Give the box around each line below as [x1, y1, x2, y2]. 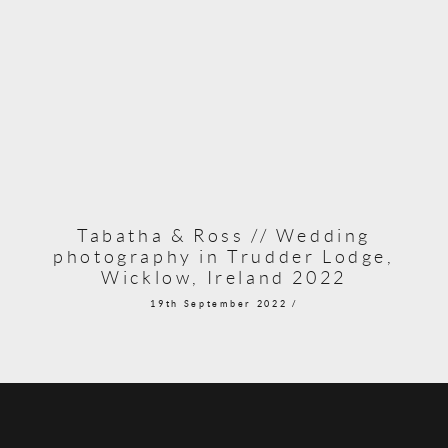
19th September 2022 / [150, 298, 298, 309]
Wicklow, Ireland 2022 [101, 266, 347, 288]
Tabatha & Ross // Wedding [76, 224, 371, 246]
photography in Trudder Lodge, [53, 245, 395, 267]
